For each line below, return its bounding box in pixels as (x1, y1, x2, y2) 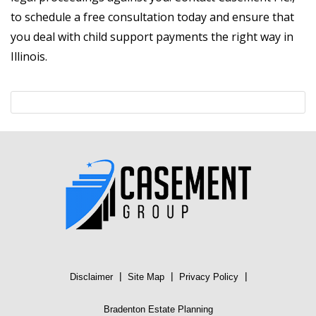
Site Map (127, 272, 164, 283)
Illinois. (11, 49, 47, 65)
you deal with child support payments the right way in (11, 29, 293, 45)
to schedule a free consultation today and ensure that (11, 9, 294, 25)
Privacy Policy (178, 272, 238, 283)
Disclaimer (69, 272, 113, 283)
